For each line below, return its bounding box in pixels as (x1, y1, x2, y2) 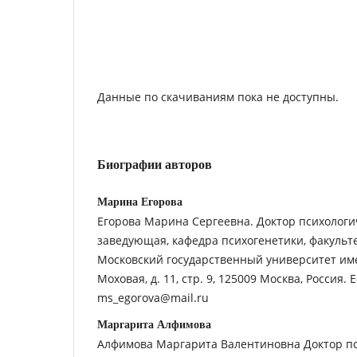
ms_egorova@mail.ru (97, 289, 209, 305)
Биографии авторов (97, 157, 212, 171)
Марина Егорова (97, 195, 182, 208)
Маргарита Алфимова (97, 318, 211, 331)
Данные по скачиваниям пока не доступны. (97, 88, 339, 104)
